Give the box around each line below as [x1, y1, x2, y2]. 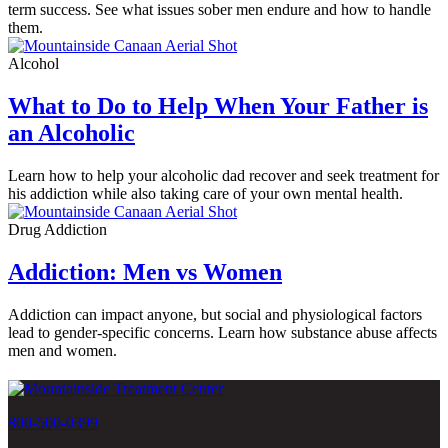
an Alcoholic [8, 120, 135, 147]
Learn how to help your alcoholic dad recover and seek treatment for [8, 166, 439, 184]
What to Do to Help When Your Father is [8, 93, 428, 120]
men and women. [8, 341, 117, 359]
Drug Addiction [8, 220, 107, 238]
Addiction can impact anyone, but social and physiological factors [8, 305, 422, 323]
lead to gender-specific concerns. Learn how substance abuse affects [8, 323, 437, 341]
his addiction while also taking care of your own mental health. [8, 184, 403, 202]
